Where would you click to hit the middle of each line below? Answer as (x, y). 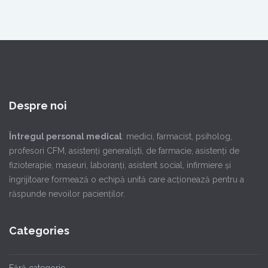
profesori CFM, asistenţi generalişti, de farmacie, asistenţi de (124, 151)
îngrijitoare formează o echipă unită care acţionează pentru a (127, 179)
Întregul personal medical (66, 136)
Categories (39, 231)
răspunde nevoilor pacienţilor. (67, 194)
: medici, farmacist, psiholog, (177, 136)
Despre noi (38, 106)
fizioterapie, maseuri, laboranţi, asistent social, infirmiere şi (120, 165)
